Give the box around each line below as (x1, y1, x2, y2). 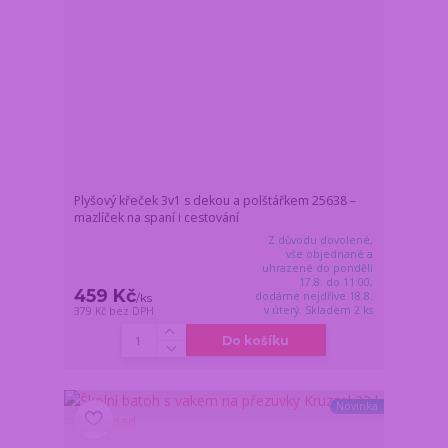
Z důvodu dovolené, (268, 232, 374, 247)
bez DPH (109, 303, 155, 318)
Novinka (335, 399, 378, 414)
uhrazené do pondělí (262, 260, 374, 275)
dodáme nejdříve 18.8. (255, 288, 374, 303)
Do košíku (222, 332, 290, 348)
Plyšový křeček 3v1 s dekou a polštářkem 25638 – (74, 191, 357, 209)
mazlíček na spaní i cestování (74, 208, 240, 226)
